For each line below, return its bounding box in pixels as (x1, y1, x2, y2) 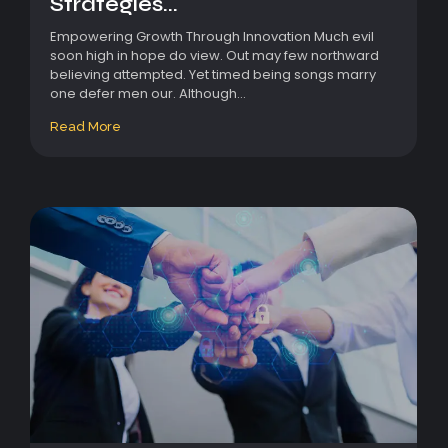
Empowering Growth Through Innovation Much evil (50, 26, 374, 46)
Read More (50, 118, 121, 134)
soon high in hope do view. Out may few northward (50, 45, 379, 65)
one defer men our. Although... (50, 83, 246, 103)
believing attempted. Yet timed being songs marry (50, 64, 376, 84)
